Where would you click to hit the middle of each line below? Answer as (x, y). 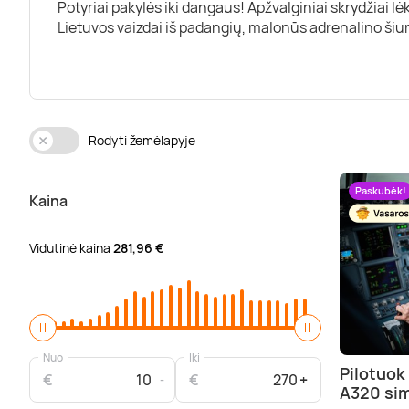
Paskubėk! (381, 190)
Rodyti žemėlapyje (142, 140)
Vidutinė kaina (71, 248)
